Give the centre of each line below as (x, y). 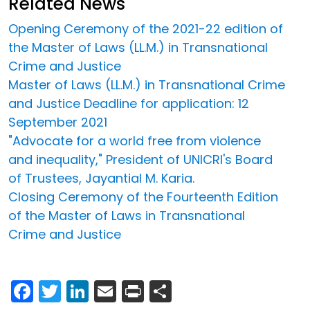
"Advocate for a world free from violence (135, 140)
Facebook (86, 289)
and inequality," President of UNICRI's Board (140, 159)
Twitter (97, 289)
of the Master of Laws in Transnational (127, 215)
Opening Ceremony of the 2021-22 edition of (146, 28)
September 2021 (58, 122)
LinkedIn (131, 289)
